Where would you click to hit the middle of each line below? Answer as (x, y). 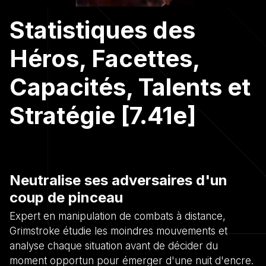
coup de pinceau (66, 197)
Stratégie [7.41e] (103, 115)
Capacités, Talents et (130, 87)
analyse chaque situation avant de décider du (114, 246)
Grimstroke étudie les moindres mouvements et (118, 231)
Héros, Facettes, (104, 58)
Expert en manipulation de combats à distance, (118, 216)
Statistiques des (102, 30)
